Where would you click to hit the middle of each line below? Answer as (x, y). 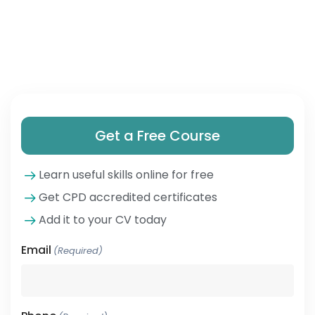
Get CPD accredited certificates (127, 197)
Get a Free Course (157, 136)
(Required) (78, 251)
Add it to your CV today (101, 220)
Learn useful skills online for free (125, 175)
